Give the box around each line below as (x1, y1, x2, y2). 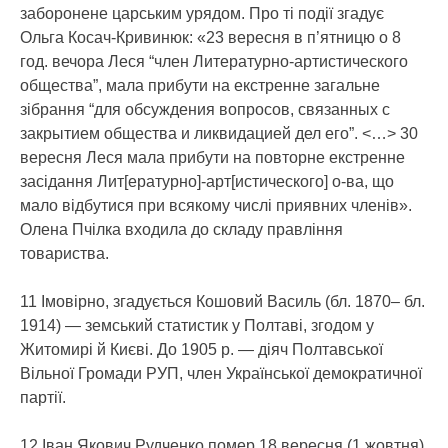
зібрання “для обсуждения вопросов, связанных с (20, 101, 390, 119)
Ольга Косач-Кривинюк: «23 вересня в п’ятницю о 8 (20, 29, 401, 47)
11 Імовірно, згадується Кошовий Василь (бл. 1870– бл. (20, 293, 425, 311)
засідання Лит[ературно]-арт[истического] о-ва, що (20, 173, 394, 191)
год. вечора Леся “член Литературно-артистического (20, 53, 408, 71)
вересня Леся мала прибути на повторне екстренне (20, 149, 405, 167)
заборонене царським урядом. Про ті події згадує (20, 5, 384, 23)
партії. (20, 389, 66, 407)
